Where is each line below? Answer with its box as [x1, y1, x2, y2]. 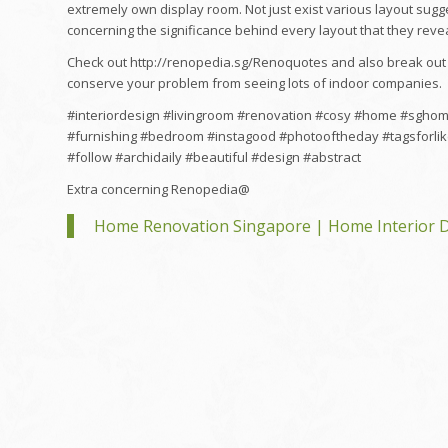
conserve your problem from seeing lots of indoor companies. [67, 74, 442, 93]
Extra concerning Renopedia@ [67, 180, 250, 199]
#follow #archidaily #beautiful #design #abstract [67, 148, 361, 167]
